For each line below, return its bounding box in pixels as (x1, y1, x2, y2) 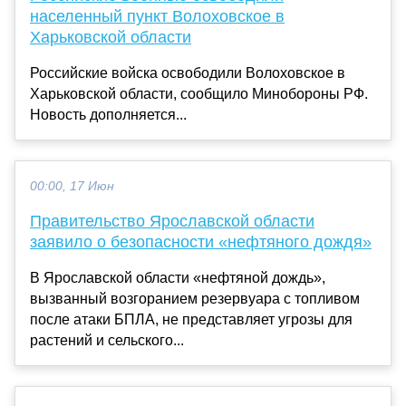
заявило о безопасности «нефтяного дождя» (30, 232, 372, 251)
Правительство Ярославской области (30, 211, 314, 230)
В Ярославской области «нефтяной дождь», (30, 269, 325, 285)
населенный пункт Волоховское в (30, 6, 285, 25)
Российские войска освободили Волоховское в (30, 64, 345, 81)
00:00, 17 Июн (30, 179, 114, 193)
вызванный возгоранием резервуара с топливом (30, 290, 360, 306)
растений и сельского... (30, 332, 184, 348)
